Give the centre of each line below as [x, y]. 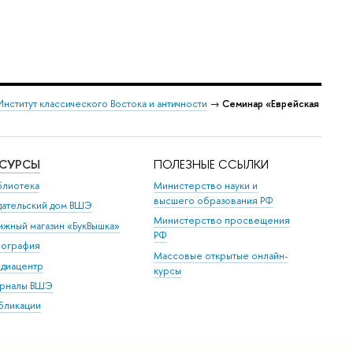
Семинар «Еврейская [271, 104]
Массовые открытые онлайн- [221, 255]
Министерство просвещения [222, 221]
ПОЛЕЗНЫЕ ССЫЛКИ [212, 164]
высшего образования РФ [214, 201]
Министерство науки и [206, 186]
